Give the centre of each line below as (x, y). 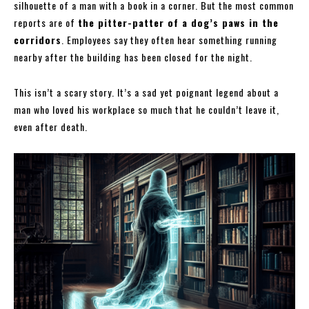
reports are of (46, 22)
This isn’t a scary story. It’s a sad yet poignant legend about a (146, 92)
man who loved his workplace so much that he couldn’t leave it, (147, 109)
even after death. (51, 126)
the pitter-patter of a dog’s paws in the (178, 22)
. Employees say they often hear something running (169, 39)
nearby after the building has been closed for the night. (133, 57)
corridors (38, 39)
